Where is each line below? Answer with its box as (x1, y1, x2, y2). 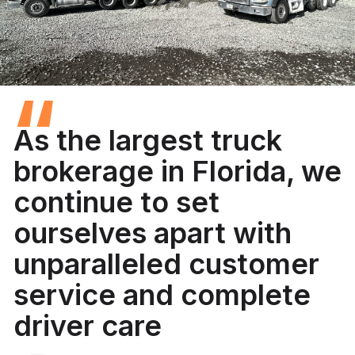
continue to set (13, 184, 219, 219)
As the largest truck (13, 122, 282, 158)
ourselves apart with (13, 215, 292, 250)
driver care (13, 307, 162, 343)
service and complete (13, 277, 311, 312)
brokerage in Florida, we (13, 153, 342, 189)
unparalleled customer (13, 246, 319, 281)
